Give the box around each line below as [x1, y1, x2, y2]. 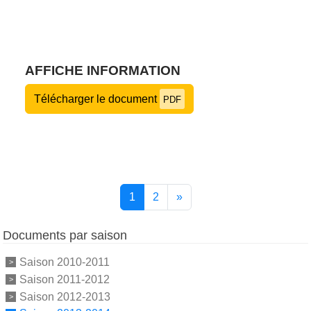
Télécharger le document [34, 92, 160, 105]
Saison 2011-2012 [19, 273, 110, 285]
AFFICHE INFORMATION [25, 62, 180, 78]
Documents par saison [3, 228, 127, 242]
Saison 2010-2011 [19, 255, 110, 268]
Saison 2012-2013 [19, 290, 110, 303]
